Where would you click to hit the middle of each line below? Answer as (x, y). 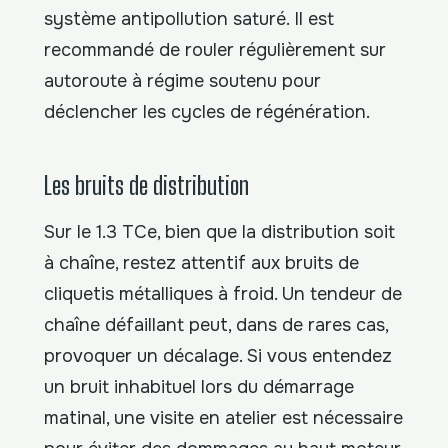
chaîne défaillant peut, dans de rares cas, (216, 325)
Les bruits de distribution (146, 184)
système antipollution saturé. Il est (189, 18)
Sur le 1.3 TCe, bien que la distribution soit (219, 232)
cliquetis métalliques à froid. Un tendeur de (223, 294)
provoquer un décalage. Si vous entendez (218, 356)
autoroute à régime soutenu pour (182, 80)
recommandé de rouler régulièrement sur (215, 49)
